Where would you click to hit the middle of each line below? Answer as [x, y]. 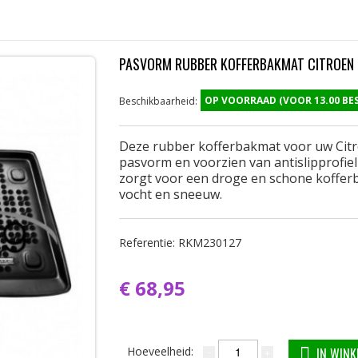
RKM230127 [210, 243]
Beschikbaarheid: [158, 101]
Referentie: [149, 243]
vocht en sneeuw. [171, 194]
